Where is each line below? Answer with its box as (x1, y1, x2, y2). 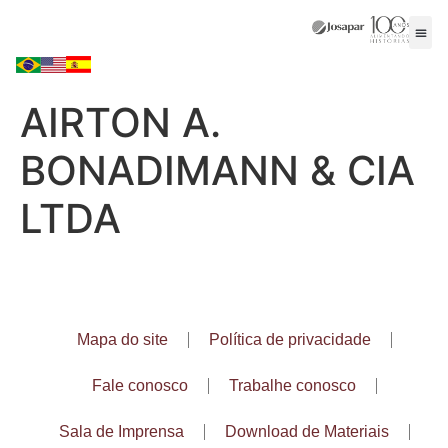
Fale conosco (91, 377, 188, 395)
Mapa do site (76, 331, 168, 349)
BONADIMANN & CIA (20, 146, 415, 196)
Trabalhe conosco (228, 377, 356, 395)
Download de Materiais (224, 423, 389, 441)
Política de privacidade (208, 331, 371, 349)
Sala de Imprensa (58, 423, 184, 441)
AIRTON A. (20, 98, 221, 148)
